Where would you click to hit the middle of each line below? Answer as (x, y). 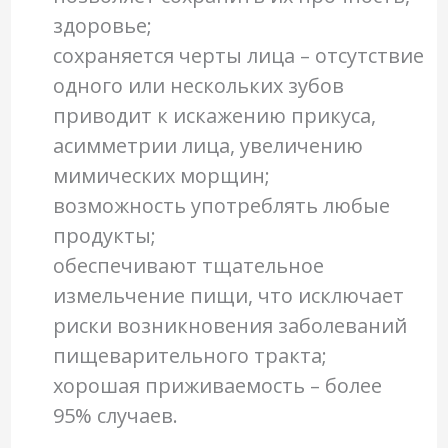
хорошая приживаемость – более (217, 386)
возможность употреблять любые (221, 206)
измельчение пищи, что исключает (228, 296)
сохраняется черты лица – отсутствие (238, 56)
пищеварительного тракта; (189, 356)
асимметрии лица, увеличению (207, 146)
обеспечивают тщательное (188, 266)
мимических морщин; (161, 176)
